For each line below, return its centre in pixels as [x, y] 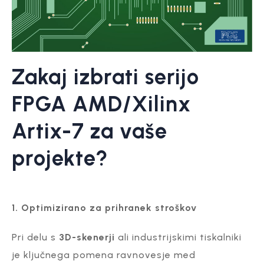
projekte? [60, 158]
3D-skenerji [87, 237]
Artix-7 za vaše [90, 131]
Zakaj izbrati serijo [105, 77]
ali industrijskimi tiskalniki [178, 237]
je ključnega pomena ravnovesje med [104, 255]
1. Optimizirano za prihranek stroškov [104, 207]
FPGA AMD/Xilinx [101, 104]
